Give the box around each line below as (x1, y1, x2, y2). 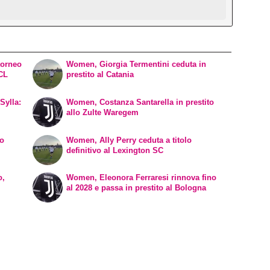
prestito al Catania (66, 70, 134, 80)
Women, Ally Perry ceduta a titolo (66, 135, 192, 145)
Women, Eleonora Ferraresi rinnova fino (66, 173, 217, 183)
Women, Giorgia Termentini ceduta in (66, 60, 207, 69)
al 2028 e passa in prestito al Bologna (66, 183, 207, 193)
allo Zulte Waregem (66, 107, 139, 117)
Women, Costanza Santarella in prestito (66, 97, 215, 107)
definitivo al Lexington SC (66, 145, 164, 155)
